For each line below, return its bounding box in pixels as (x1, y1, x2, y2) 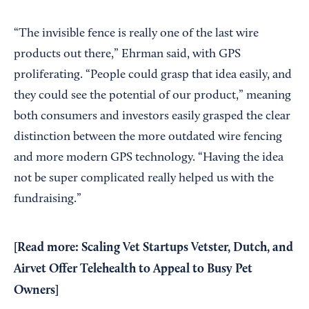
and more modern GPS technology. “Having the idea (14, 152, 283, 165)
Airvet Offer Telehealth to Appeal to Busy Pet (14, 263, 252, 276)
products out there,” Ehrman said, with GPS (14, 48, 241, 61)
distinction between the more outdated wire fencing (14, 131, 282, 144)
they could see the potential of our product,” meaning (14, 90, 291, 103)
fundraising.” (14, 193, 81, 206)
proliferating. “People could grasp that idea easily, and (14, 69, 292, 82)
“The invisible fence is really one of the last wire (14, 28, 259, 41)
